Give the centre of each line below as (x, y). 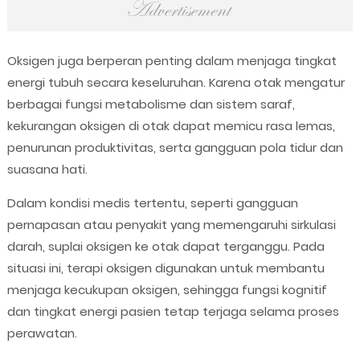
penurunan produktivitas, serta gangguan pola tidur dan (175, 148)
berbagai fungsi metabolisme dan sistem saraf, (151, 104)
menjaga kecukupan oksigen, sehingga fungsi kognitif (167, 290)
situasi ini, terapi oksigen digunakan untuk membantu (166, 268)
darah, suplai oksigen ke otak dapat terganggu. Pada (166, 247)
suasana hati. (47, 170)
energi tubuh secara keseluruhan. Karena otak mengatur (176, 83)
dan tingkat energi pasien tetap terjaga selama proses (173, 312)
